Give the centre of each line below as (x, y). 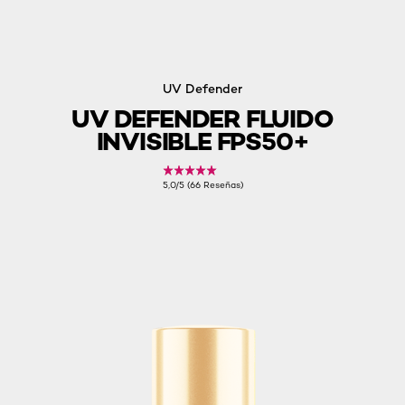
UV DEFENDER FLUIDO (202, 118)
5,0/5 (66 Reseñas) (202, 184)
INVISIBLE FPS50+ (202, 141)
